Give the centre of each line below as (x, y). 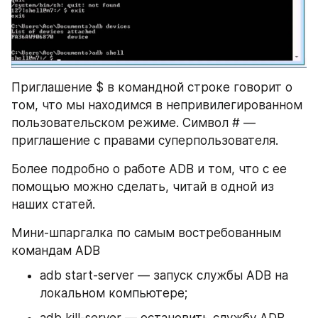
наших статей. (53, 205)
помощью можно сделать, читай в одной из (143, 187)
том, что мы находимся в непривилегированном (157, 105)
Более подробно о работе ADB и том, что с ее (149, 169)
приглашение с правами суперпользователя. (145, 141)
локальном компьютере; (114, 294)
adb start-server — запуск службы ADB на (164, 276)
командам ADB (56, 251)
